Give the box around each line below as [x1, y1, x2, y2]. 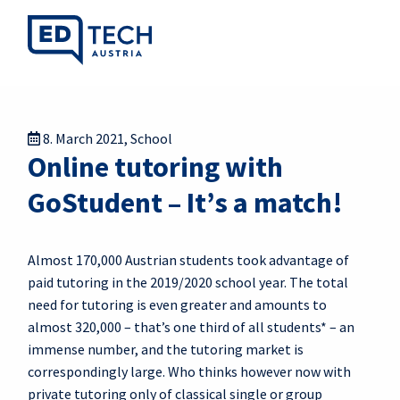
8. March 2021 [43, 129, 124, 147]
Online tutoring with [28, 149, 283, 185]
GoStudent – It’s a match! [28, 185, 343, 221]
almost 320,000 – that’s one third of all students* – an [28, 318, 354, 336]
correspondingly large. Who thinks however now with [28, 362, 351, 380]
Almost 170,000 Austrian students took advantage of [28, 251, 349, 269]
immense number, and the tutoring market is [28, 340, 304, 358]
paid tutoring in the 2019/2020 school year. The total [28, 273, 348, 291]
